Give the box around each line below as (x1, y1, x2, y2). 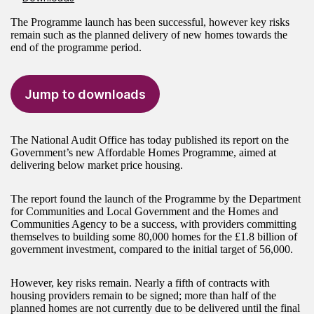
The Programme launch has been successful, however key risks (11, 16, 289, 29)
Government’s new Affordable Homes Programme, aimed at (11, 146, 276, 159)
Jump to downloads (25, 86, 146, 102)
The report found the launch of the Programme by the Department (11, 193, 301, 205)
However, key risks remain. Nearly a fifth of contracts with (11, 277, 270, 289)
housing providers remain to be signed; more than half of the (11, 289, 276, 302)
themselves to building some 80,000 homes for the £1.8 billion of (11, 231, 297, 243)
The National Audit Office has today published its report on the (11, 134, 289, 146)
